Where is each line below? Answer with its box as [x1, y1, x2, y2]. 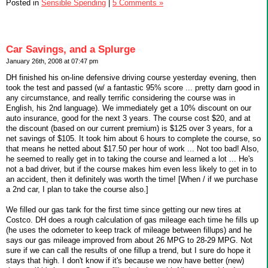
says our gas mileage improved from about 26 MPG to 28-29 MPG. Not [6, 236, 252, 245]
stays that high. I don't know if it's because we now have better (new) [6, 256, 244, 266]
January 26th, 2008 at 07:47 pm [6, 57, 98, 65]
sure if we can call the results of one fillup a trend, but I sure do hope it [6, 246, 251, 255]
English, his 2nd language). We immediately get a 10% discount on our [6, 103, 251, 113]
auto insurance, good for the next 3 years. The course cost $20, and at [6, 114, 251, 123]
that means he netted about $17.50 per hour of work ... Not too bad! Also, [6, 144, 259, 154]
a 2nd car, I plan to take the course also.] [6, 185, 148, 194]
